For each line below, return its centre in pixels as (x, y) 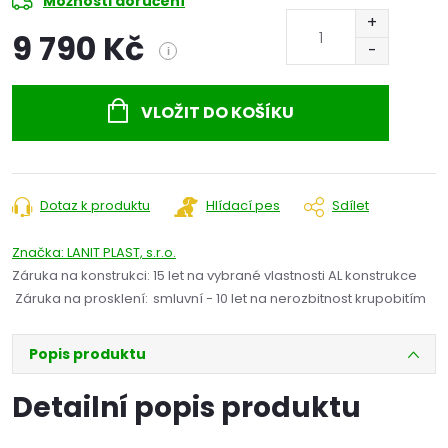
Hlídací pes (243, 206)
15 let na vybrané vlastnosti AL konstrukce (285, 276)
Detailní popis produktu (186, 408)
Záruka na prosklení (79, 299)
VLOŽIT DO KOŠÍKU (217, 113)
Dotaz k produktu (95, 206)
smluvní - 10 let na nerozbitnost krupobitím (289, 299)
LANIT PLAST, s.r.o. (121, 253)
